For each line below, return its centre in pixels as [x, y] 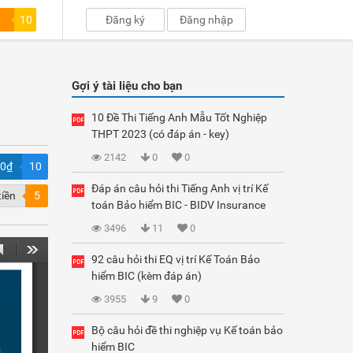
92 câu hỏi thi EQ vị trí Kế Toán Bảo [176, 259]
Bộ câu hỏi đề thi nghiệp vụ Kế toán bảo [187, 330]
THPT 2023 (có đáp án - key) [160, 134]
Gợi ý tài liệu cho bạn [127, 86]
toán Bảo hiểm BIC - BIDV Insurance [178, 205]
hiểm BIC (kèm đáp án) [147, 276]
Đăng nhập [207, 20]
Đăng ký [126, 20]
